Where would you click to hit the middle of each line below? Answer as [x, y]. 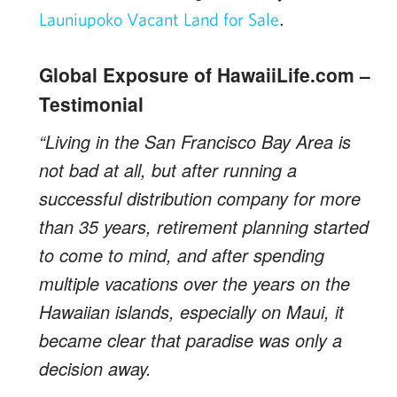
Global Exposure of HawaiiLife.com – [205, 74]
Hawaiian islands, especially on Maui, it [191, 311]
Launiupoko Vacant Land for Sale [159, 19]
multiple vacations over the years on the [195, 283]
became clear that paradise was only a [191, 340]
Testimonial [91, 104]
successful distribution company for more [200, 198]
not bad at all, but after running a [168, 170]
